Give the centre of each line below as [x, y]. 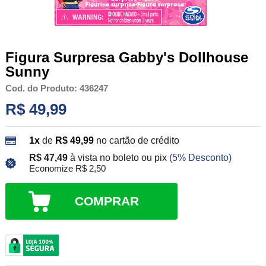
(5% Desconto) [200, 158]
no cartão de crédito [137, 141]
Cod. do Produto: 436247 [56, 88]
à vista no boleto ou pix [118, 158]
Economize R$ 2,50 [67, 169]
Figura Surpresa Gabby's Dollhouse [126, 57]
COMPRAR [107, 201]
